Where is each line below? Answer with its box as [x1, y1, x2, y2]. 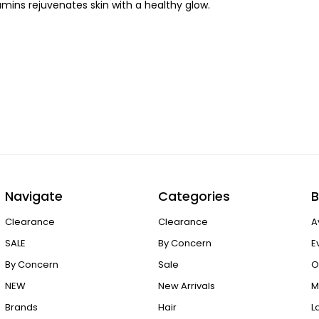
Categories [158, 187, 231, 205]
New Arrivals [158, 279, 216, 293]
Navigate [4, 187, 63, 205]
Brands [4, 300, 38, 315]
